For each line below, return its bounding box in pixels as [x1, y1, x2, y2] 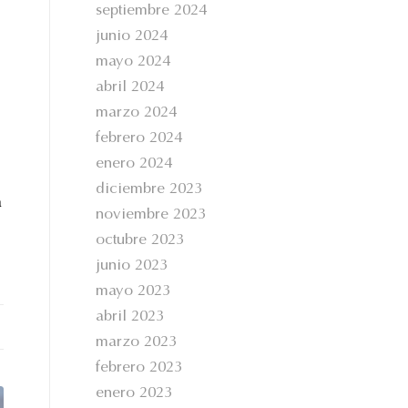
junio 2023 [96, 259, 168, 274]
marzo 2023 [96, 335, 178, 351]
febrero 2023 [96, 361, 183, 376]
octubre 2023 [96, 233, 185, 249]
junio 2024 [96, 29, 168, 45]
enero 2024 [96, 157, 173, 172]
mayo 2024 [96, 55, 171, 70]
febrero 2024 [96, 131, 183, 147]
